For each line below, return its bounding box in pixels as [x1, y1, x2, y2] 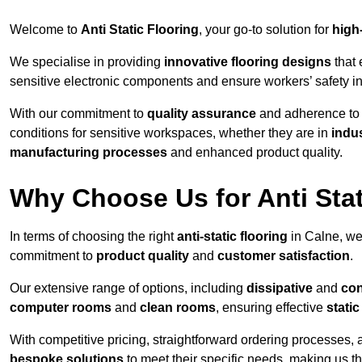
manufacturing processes [10, 145, 167, 160]
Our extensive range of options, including [10, 281, 246, 296]
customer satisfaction [217, 249, 350, 263]
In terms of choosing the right [10, 229, 177, 244]
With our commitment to [10, 107, 147, 121]
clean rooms [140, 301, 216, 315]
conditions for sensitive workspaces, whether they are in [10, 126, 331, 141]
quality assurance [147, 107, 256, 121]
